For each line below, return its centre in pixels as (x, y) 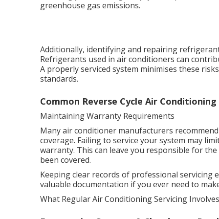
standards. (59, 79)
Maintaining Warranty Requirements (107, 116)
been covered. (66, 160)
